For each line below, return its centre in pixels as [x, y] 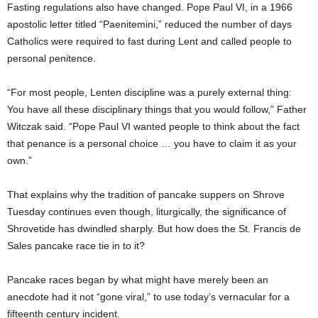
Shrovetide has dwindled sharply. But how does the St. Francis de [154, 229]
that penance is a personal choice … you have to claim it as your [152, 143]
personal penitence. [51, 58]
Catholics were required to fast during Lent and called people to [149, 41]
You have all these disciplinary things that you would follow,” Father [157, 109]
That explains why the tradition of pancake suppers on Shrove [146, 194]
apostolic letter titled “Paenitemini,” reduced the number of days [149, 24]
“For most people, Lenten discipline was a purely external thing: [149, 92]
